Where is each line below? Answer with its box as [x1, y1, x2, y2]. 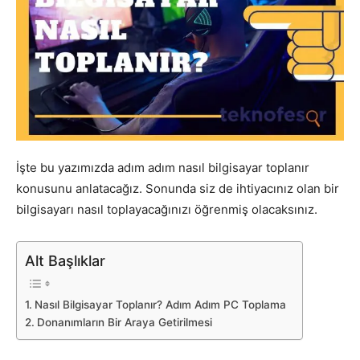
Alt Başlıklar [25, 252, 105, 269]
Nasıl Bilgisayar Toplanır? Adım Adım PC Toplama [34, 297, 286, 311]
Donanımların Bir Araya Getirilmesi [36, 315, 212, 329]
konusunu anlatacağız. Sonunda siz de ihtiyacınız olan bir [16, 180, 339, 196]
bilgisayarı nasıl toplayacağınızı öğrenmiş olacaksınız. [16, 201, 317, 217]
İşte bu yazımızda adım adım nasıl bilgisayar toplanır [16, 159, 309, 175]
